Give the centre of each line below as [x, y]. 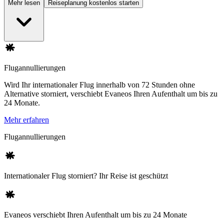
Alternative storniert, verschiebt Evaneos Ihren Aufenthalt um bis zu [111, 94]
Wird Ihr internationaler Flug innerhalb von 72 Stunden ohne [99, 85]
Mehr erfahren [26, 120]
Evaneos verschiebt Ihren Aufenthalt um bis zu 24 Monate [95, 215]
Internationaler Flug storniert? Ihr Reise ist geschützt [86, 176]
